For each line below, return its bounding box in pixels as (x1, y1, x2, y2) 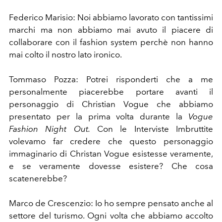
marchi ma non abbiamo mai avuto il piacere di (9, 24, 213, 35)
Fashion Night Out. (9, 123, 90, 134)
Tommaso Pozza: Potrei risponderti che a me (9, 74, 213, 84)
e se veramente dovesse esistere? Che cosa (9, 161, 213, 171)
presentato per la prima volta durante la (9, 111, 188, 121)
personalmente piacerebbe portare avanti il (9, 86, 213, 97)
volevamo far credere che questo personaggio (9, 136, 213, 146)
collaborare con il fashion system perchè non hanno (9, 37, 213, 47)
